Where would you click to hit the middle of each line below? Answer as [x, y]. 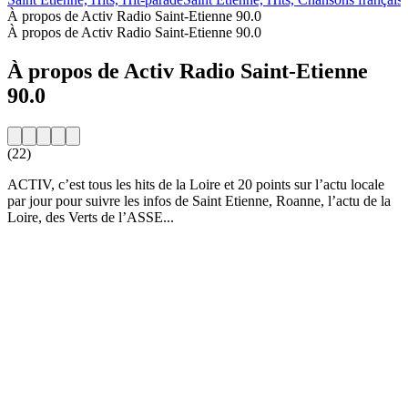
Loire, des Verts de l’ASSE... [91, 217]
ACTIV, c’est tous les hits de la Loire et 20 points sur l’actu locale [196, 184]
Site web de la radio [64, 248]
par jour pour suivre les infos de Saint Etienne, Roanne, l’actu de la [199, 200]
